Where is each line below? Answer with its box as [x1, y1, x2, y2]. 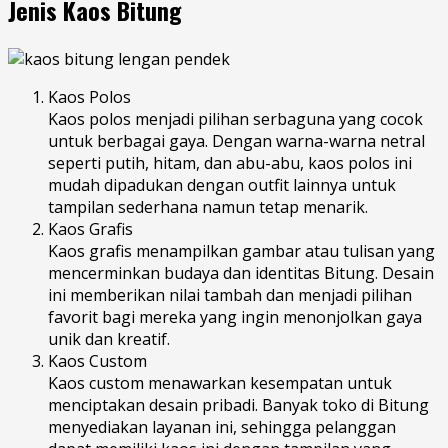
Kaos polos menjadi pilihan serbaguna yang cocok [48, 107, 423, 130]
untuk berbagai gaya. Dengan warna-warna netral [48, 129, 425, 152]
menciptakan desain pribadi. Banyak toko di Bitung [48, 393, 429, 416]
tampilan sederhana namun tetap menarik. [48, 195, 368, 218]
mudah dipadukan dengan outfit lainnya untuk [48, 173, 396, 196]
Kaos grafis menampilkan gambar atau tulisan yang [48, 239, 435, 262]
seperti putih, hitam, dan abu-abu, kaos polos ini [48, 151, 412, 174]
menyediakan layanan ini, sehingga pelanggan [48, 415, 396, 438]
